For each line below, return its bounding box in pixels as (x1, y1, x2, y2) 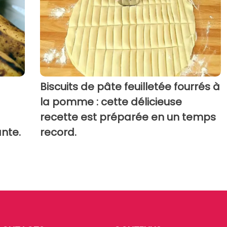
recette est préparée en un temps (40, 109, 216, 124)
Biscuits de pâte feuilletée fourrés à (40, 79, 220, 94)
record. (40, 125, 77, 139)
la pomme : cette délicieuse (40, 94, 182, 109)
